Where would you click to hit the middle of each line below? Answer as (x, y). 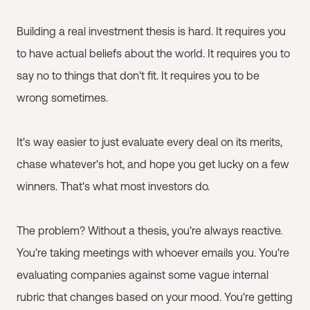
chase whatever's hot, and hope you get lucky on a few (153, 164)
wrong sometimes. (62, 98)
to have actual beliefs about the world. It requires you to (153, 53)
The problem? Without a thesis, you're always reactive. (149, 230)
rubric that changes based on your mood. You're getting (155, 297)
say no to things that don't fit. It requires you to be (138, 75)
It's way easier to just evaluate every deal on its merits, (149, 142)
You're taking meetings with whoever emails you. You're (153, 253)
